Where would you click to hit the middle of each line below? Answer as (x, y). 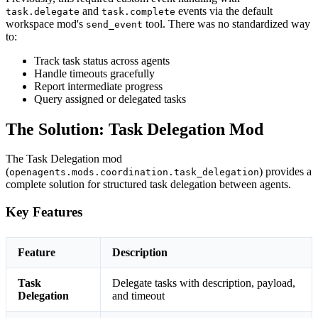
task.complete (138, 11)
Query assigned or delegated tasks (110, 99)
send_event (114, 24)
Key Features (44, 212)
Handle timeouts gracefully (94, 73)
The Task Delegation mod (64, 159)
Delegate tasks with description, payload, (204, 283)
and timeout (138, 296)
